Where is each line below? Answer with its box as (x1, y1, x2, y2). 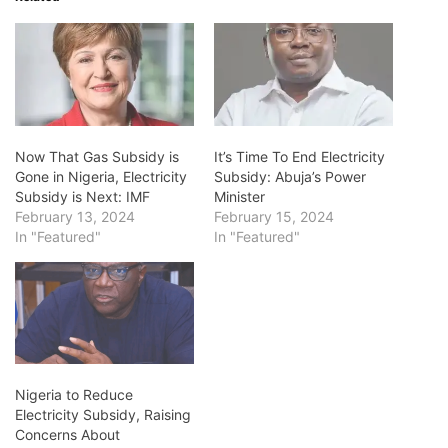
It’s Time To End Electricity (214, 147, 385, 165)
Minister (214, 187, 265, 205)
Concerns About (15, 425, 120, 443)
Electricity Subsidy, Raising (15, 405, 191, 423)
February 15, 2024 (214, 207, 334, 225)
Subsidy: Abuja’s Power (214, 167, 366, 185)
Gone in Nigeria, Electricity (15, 167, 187, 185)
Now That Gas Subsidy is (15, 147, 179, 165)
